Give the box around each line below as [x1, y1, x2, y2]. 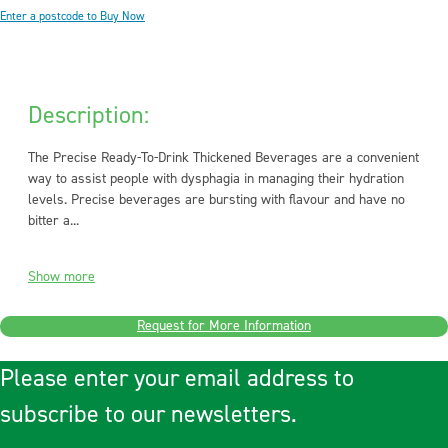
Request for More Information [137, 317, 311, 335]
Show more [28, 268, 95, 286]
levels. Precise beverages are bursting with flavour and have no [28, 191, 405, 209]
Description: [28, 100, 149, 131]
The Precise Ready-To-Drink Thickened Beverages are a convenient [28, 149, 419, 167]
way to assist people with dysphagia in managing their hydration [28, 170, 404, 188]
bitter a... [28, 212, 79, 230]
